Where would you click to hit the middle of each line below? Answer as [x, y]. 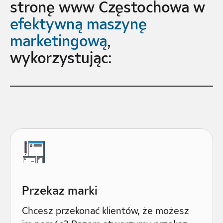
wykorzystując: [61, 57]
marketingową [58, 40]
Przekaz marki [60, 190]
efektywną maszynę [78, 23]
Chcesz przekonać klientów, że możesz [106, 211]
